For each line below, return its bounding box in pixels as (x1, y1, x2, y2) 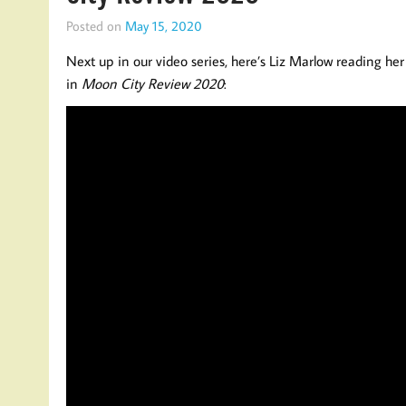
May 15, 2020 (124, 16, 202, 35)
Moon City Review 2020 (81, 73, 224, 92)
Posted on (65, 16, 125, 35)
